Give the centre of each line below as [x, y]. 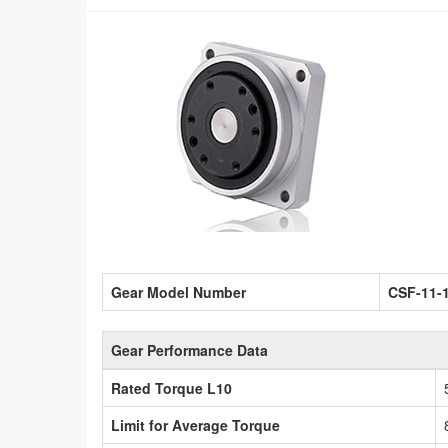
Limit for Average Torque [195, 425]
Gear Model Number [178, 292]
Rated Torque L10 [171, 388]
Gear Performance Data [189, 350]
